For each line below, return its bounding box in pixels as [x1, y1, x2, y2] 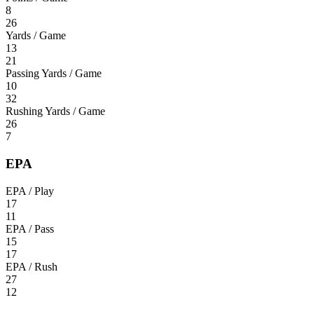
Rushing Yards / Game [6, 105, 105, 118]
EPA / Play [6, 184, 54, 197]
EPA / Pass [6, 222, 54, 235]
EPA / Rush [6, 260, 57, 273]
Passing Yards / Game [6, 67, 102, 80]
